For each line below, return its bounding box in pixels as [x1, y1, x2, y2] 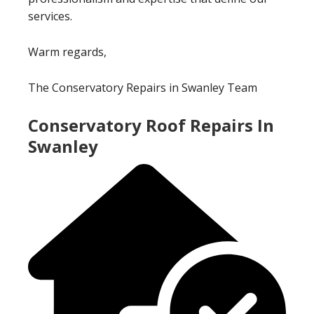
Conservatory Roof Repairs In [28, 113, 274, 137]
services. [28, 8, 72, 24]
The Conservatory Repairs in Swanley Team [28, 79, 257, 95]
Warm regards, [28, 43, 107, 60]
